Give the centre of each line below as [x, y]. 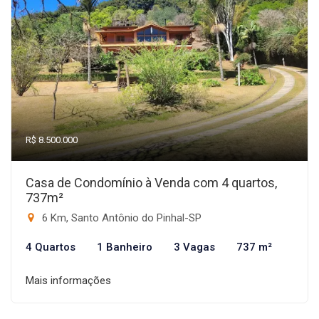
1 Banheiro [125, 247]
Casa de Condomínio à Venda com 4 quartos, [151, 183]
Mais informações [68, 281]
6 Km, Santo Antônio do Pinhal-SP [120, 218]
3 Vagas [194, 247]
